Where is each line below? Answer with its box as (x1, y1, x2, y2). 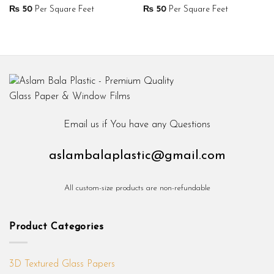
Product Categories (9, 221, 104, 232)
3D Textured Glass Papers (9, 259, 115, 269)
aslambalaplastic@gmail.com (48, 149, 226, 162)
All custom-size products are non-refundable (64, 184, 210, 193)
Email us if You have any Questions (64, 119, 210, 130)
